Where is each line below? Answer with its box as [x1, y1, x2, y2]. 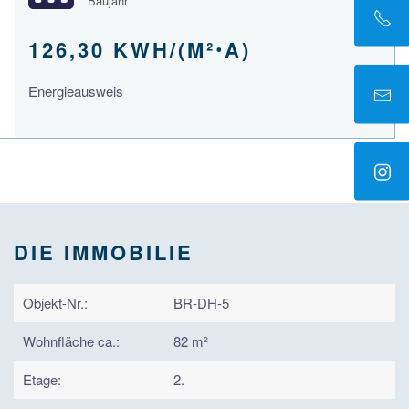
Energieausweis [28, 81, 123, 101]
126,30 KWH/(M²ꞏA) [28, 35, 251, 65]
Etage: [23, 370, 61, 390]
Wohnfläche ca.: [23, 331, 120, 351]
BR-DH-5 [173, 293, 229, 313]
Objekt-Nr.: [23, 293, 88, 313]
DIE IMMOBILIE [14, 237, 194, 267]
